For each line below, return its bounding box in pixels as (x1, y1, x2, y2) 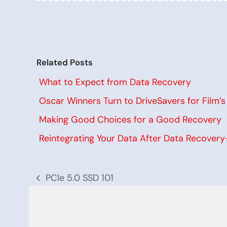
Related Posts (36, 57, 93, 68)
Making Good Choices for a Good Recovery (39, 113, 221, 126)
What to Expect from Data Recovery (39, 76, 191, 88)
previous (36, 178, 72, 190)
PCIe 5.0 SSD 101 (46, 172, 114, 184)
